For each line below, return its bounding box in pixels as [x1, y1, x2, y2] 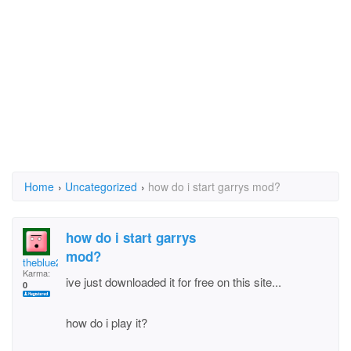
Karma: [23, 266, 50, 279]
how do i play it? [66, 314, 147, 331]
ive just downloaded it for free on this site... [66, 273, 281, 290]
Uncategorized [65, 179, 137, 194]
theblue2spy [23, 255, 78, 270]
